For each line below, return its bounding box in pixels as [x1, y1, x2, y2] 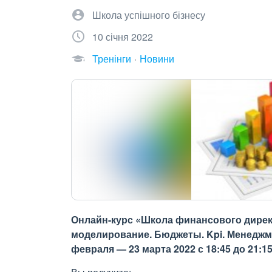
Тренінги [92, 52, 131, 66]
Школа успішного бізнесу [92, 8, 205, 22]
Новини [140, 52, 174, 66]
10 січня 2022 [92, 30, 153, 44]
